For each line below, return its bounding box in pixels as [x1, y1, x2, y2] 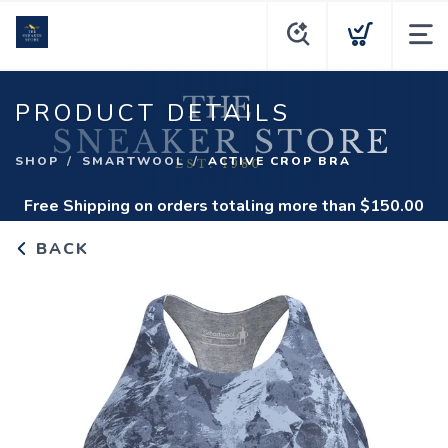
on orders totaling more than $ [130, 195, 370, 217]
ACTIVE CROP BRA [208, 153, 351, 169]
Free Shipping [24, 195, 130, 217]
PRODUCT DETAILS [15, 97, 291, 129]
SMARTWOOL [82, 153, 185, 169]
